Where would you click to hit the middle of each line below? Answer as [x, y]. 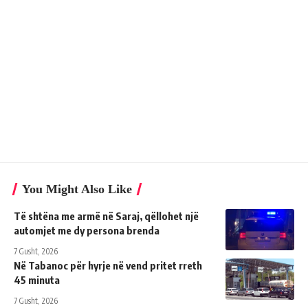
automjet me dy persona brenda [87, 230]
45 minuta [37, 279]
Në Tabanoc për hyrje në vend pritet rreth [108, 265]
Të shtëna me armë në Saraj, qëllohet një [106, 216]
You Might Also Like [77, 189]
